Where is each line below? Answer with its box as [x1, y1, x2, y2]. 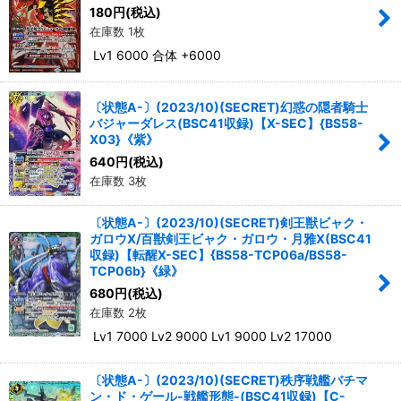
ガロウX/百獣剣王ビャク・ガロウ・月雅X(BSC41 [90, 230, 371, 246]
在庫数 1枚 [90, 23, 145, 38]
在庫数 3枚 [90, 173, 147, 188]
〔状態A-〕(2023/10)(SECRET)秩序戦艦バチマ [90, 371, 368, 388]
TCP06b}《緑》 [90, 262, 183, 278]
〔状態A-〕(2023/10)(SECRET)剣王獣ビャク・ [90, 214, 368, 230]
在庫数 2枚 [90, 304, 147, 320]
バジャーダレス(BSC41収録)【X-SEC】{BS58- [90, 115, 363, 131]
